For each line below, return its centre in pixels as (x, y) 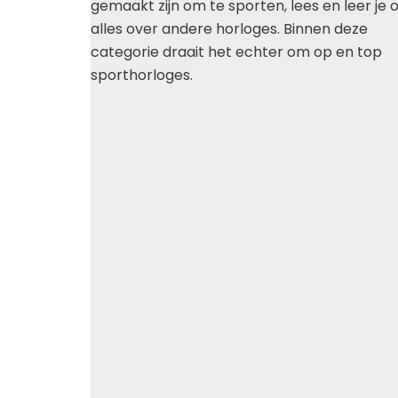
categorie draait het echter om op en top (236, 52)
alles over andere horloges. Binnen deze (229, 28)
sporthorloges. (142, 75)
